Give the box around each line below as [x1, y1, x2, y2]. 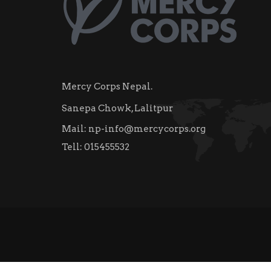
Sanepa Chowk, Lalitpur [62, 103, 173, 114]
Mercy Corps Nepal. [62, 81, 152, 93]
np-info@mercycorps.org [88, 123, 206, 135]
